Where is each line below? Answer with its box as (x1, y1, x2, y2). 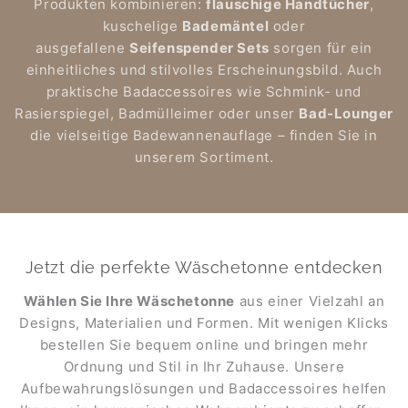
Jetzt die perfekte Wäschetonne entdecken (25, 257, 383, 277)
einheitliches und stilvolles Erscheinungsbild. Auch (25, 60, 382, 78)
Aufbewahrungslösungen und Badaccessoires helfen (20, 379, 388, 397)
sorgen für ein (269, 38, 372, 56)
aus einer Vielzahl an (235, 291, 385, 310)
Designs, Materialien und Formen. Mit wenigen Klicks (19, 313, 389, 331)
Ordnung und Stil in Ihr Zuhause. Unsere (63, 357, 345, 375)
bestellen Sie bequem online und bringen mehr (39, 335, 369, 353)
